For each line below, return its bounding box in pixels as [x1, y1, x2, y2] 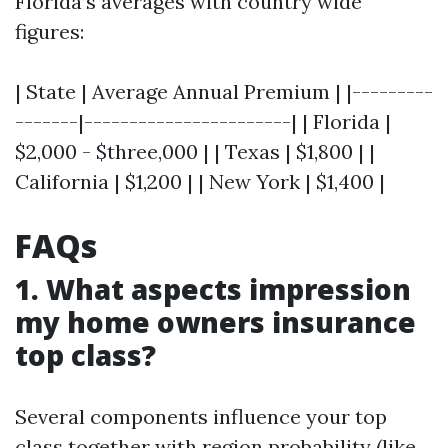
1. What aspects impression [15, 270, 411, 308]
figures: [15, 19, 84, 44]
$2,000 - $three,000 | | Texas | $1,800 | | [15, 139, 375, 164]
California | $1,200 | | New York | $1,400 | [15, 169, 385, 194]
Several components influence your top [15, 404, 387, 429]
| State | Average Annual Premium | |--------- [15, 79, 433, 104]
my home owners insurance [15, 303, 416, 341]
